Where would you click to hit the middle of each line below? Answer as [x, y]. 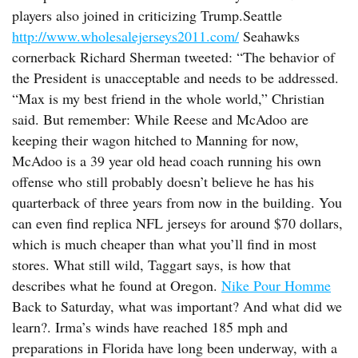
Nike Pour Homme [276, 285]
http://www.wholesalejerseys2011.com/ [125, 36]
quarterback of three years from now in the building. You [177, 202]
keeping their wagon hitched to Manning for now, [155, 140]
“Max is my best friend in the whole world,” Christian [168, 98]
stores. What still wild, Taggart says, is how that [151, 265]
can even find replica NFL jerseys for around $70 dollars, [177, 223]
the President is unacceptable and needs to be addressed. [175, 78]
